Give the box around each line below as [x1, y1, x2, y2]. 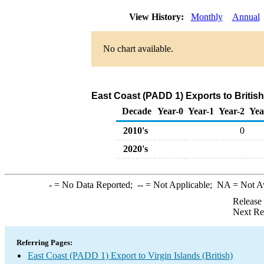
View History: [126, 12, 189, 22]
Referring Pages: [16, 238, 72, 247]
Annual [232, 12, 260, 22]
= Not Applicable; [143, 180, 217, 190]
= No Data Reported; [51, 180, 137, 190]
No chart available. [103, 44, 173, 54]
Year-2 [219, 106, 245, 116]
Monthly [190, 12, 223, 22]
